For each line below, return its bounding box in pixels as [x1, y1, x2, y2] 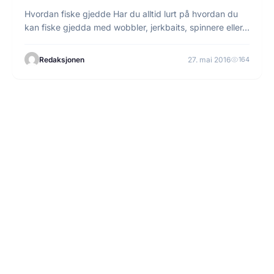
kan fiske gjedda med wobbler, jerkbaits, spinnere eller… [24, 22, 250, 32]
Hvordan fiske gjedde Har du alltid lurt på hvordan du [24, 9, 238, 19]
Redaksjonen [39, 54, 84, 64]
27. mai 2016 [188, 54, 231, 64]
